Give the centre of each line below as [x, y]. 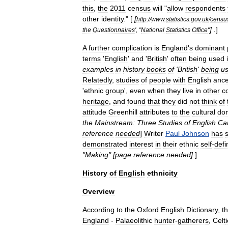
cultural [204, 112]
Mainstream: [115, 123]
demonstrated [105, 144]
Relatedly [97, 80]
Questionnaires [114, 30]
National [153, 30]
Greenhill [123, 112]
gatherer [191, 220]
